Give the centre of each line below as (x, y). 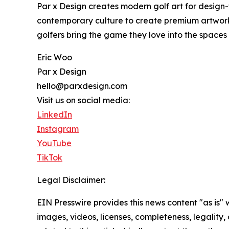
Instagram (58, 129)
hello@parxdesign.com (82, 86)
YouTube (54, 143)
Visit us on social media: (83, 100)
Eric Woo (54, 57)
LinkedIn (54, 114)
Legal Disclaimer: (71, 180)
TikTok (50, 157)
